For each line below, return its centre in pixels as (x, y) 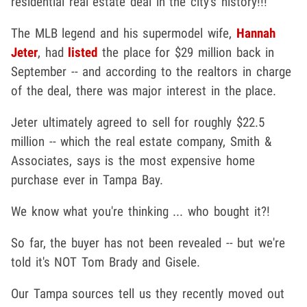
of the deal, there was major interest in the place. (144, 90)
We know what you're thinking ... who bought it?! (140, 211)
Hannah (256, 33)
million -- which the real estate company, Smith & (141, 141)
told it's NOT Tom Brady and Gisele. (106, 262)
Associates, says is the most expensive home (133, 160)
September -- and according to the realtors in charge (151, 71)
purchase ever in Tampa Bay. (87, 180)
